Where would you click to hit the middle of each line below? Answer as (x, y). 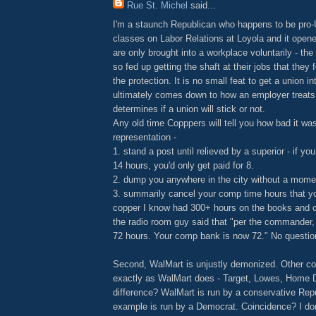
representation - (145, 137)
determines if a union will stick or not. (189, 109)
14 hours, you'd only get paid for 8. (183, 165)
